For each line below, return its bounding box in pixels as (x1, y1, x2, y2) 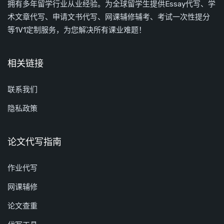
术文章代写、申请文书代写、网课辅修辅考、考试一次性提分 (7, 12, 210, 21)
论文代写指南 (7, 135, 61, 148)
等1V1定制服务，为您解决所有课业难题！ (7, 25, 146, 34)
